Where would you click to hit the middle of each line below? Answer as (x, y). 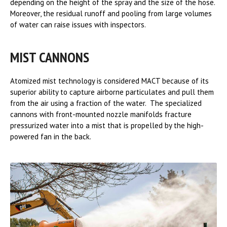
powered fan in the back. (51, 137)
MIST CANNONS (50, 57)
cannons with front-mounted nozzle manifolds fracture (101, 115)
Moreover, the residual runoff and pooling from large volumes (111, 14)
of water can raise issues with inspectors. (78, 25)
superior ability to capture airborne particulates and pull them (112, 92)
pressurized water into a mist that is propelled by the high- (107, 126)
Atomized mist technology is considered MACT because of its (109, 81)
